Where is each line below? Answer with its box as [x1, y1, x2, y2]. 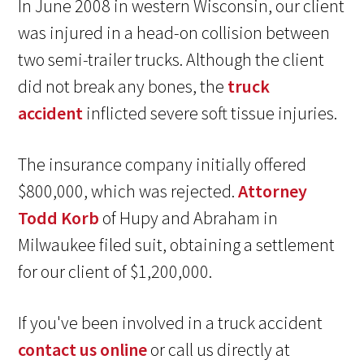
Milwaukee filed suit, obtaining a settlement [18, 233, 336, 257]
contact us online [18, 338, 148, 362]
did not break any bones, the [18, 75, 228, 98]
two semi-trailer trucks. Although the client [18, 48, 325, 71]
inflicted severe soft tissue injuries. [83, 102, 338, 125]
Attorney [238, 180, 308, 203]
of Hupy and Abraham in [99, 206, 279, 230]
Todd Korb [18, 206, 100, 230]
